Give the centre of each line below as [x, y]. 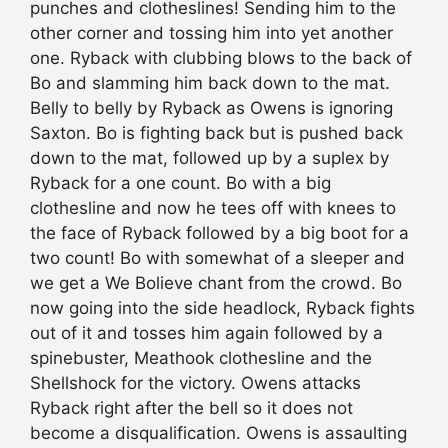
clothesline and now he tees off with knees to [213, 207]
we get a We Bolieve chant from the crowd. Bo [216, 282]
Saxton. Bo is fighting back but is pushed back [216, 132]
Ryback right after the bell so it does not [191, 407]
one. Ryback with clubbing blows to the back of [221, 57]
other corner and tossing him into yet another [211, 32]
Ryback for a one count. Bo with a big [180, 182]
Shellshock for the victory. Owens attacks [195, 382]
